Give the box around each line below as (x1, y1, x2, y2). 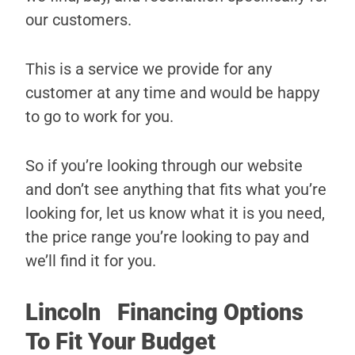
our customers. (25, 10, 132, 30)
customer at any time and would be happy (25, 83, 319, 103)
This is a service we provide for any (25, 59, 272, 79)
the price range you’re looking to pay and (25, 227, 309, 247)
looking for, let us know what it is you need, (25, 204, 325, 223)
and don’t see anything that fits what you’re (25, 180, 326, 200)
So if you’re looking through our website (25, 156, 303, 176)
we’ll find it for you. (25, 251, 156, 271)
